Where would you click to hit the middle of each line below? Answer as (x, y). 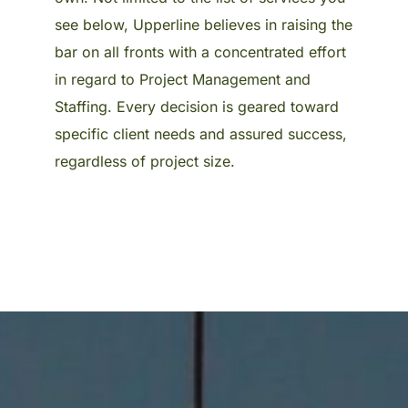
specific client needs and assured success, (201, 133)
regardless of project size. (145, 161)
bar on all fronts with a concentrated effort (200, 51)
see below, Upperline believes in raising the (204, 24)
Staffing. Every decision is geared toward (197, 106)
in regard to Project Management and (183, 79)
